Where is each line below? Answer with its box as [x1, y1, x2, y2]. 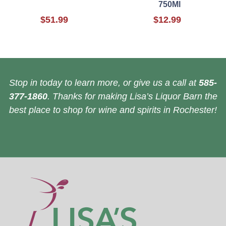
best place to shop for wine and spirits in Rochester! [9, 105, 217, 116]
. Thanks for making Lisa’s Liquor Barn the [47, 91, 217, 102]
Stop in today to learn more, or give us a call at [9, 78, 199, 88]
